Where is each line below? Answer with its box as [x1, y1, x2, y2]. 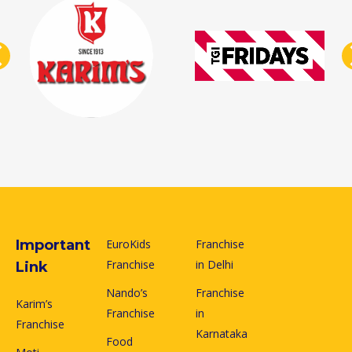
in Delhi [196, 256, 233, 272]
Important [16, 236, 90, 254]
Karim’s [16, 295, 53, 311]
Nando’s [105, 284, 148, 300]
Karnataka [196, 325, 247, 341]
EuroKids [105, 236, 151, 251]
